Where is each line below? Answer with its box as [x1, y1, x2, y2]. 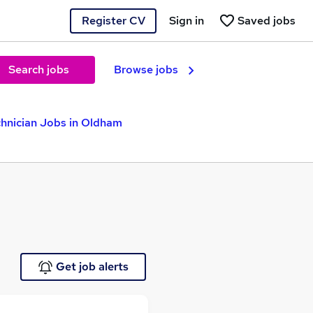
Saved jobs [238, 13, 296, 28]
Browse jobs [114, 62, 178, 77]
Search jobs [8, 62, 69, 77]
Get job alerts [55, 259, 129, 274]
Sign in [169, 13, 204, 28]
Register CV [81, 13, 145, 28]
